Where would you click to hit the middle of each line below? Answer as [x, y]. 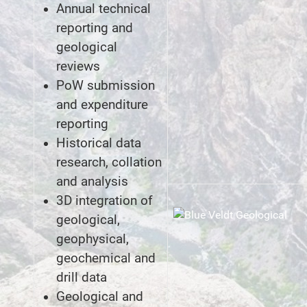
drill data [82, 277]
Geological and [100, 296]
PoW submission [106, 85]
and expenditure [102, 105]
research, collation [109, 162]
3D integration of [105, 200]
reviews [78, 66]
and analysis [92, 181]
